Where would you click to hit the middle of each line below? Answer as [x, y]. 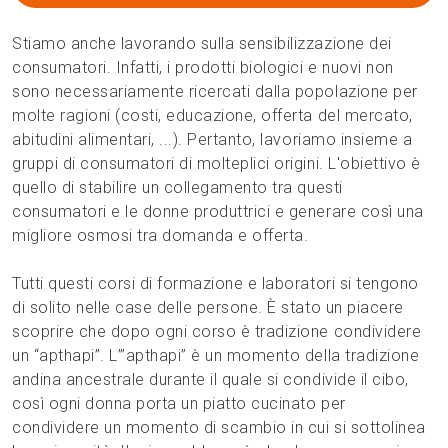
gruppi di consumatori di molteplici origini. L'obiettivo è [216, 163]
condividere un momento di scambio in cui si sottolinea [219, 427]
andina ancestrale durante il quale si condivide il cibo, [210, 379]
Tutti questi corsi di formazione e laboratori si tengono [215, 283]
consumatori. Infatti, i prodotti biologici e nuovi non [203, 67]
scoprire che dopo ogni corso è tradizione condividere [217, 331]
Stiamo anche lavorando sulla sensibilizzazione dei [202, 43]
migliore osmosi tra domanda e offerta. [160, 235]
